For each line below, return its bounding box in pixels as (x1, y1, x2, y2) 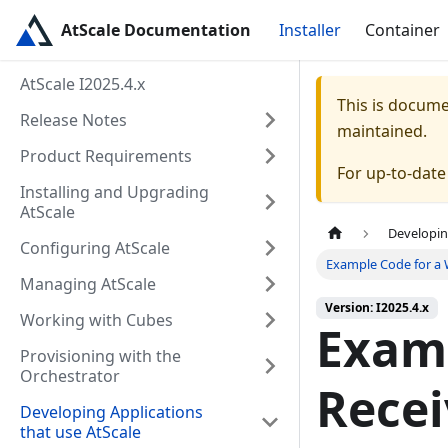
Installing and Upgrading (20, 181, 209, 203)
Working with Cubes (20, 309, 173, 331)
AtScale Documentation (60, 19, 251, 41)
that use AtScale (20, 421, 141, 443)
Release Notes (20, 109, 127, 131)
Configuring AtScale (20, 237, 170, 259)
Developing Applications (20, 401, 203, 423)
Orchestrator (20, 365, 120, 387)
